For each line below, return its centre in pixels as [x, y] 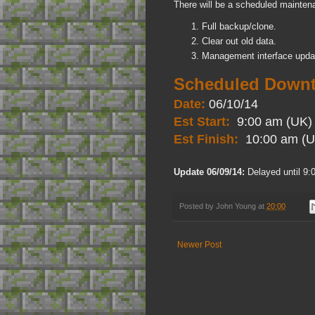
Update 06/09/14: [209, 172]
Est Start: [204, 121]
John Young [236, 206]
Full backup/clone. [239, 26]
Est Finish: [208, 139]
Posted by [198, 206]
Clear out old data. [239, 41]
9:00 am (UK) [273, 121]
